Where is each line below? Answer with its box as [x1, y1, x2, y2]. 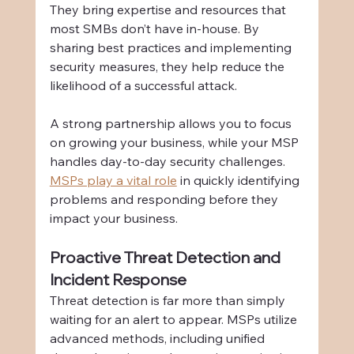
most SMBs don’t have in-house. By [49, 21, 262, 37]
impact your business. [49, 210, 178, 227]
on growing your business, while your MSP [49, 134, 302, 151]
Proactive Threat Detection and [49, 247, 284, 268]
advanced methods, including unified [49, 330, 268, 347]
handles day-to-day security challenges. [49, 153, 288, 170]
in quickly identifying [176, 172, 303, 189]
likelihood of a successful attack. [49, 77, 237, 94]
